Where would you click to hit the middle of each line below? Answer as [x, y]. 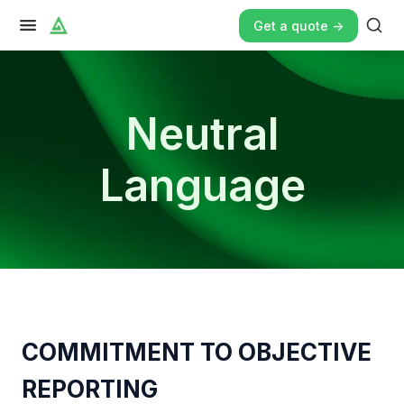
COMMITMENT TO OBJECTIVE [197, 352]
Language [202, 185]
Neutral [202, 134]
